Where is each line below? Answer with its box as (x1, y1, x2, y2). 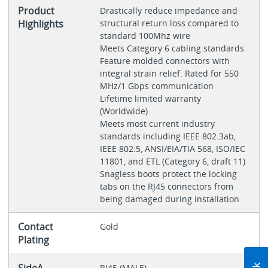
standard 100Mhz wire (99, 30, 193, 42)
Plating (17, 233, 49, 247)
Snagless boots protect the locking (99, 168, 237, 180)
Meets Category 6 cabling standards (99, 42, 246, 54)
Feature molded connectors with (99, 55, 230, 67)
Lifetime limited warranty (99, 93, 201, 105)
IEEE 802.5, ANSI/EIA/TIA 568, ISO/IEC (99, 143, 245, 155)
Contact (17, 220, 53, 234)
